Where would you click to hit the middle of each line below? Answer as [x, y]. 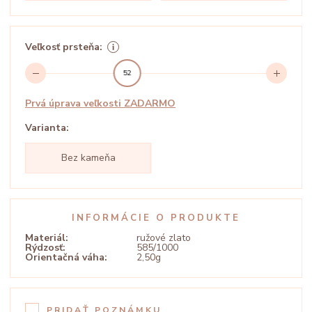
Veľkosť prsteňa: [64, 47]
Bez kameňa [88, 158]
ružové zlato [164, 238]
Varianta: [47, 128]
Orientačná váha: [66, 258]
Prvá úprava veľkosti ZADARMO [100, 104]
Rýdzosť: [45, 248]
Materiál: [47, 238]
